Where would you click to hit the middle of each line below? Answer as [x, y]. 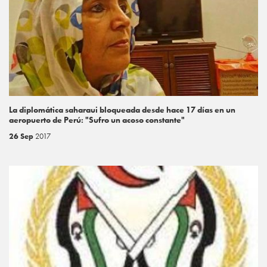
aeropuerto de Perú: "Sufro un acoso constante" [97, 120]
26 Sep [22, 136]
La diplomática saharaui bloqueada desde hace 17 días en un [122, 110]
